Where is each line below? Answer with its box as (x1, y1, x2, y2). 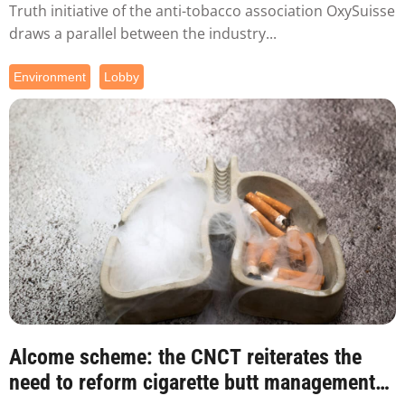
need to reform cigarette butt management (9, 370, 375, 396)
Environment (14, 69, 86, 84)
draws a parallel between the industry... (9, 23, 277, 43)
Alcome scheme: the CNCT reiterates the (9, 344, 362, 371)
